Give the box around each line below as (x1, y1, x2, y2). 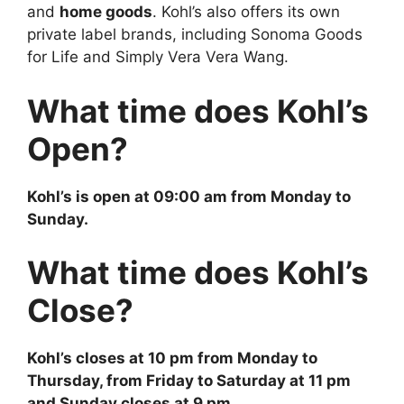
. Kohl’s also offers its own (152, 3, 340, 22)
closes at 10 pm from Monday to (72, 349, 317, 368)
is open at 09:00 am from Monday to (72, 187, 351, 206)
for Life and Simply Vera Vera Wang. (27, 48, 289, 67)
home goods (60, 3, 152, 22)
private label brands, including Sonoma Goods (27, 25, 363, 44)
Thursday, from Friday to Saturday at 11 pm (27, 372, 351, 390)
